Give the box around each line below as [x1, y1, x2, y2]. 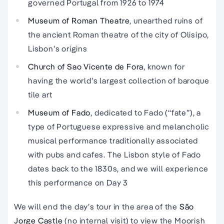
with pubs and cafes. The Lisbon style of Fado [28, 149, 201, 160]
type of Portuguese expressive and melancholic [28, 121, 209, 132]
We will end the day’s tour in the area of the [14, 201, 179, 212]
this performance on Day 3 [28, 177, 128, 188]
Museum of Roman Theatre [28, 15, 130, 26]
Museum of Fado [28, 107, 91, 118]
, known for [143, 61, 185, 72]
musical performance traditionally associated [28, 135, 198, 146]
